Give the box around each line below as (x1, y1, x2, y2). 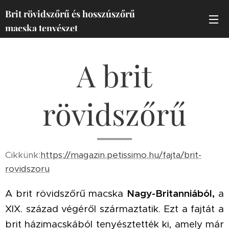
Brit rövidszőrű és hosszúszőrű (5, 7, 135, 20)
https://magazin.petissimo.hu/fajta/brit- (40, 149, 201, 161)
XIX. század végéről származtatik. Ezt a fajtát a (5, 203, 224, 215)
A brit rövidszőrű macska (5, 188, 127, 199)
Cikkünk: (5, 149, 40, 161)
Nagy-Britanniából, (127, 188, 219, 199)
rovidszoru (5, 163, 50, 174)
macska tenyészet (5, 21, 80, 34)
